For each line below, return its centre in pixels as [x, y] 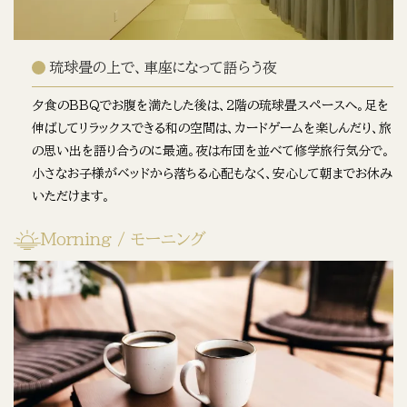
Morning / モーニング [123, 239]
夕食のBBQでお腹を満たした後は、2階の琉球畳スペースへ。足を [210, 105]
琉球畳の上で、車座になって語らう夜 [164, 67]
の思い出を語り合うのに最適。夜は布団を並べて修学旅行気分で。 [211, 150]
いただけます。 [71, 196]
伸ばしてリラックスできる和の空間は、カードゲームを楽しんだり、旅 [212, 128]
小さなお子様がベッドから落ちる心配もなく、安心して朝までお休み [212, 173]
